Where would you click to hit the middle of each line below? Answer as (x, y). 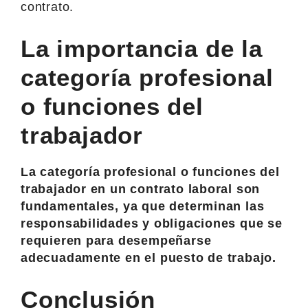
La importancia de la (142, 48)
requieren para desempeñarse (116, 240)
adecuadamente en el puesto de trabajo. (149, 257)
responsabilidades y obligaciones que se (152, 223)
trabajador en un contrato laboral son (141, 189)
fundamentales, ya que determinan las (143, 206)
